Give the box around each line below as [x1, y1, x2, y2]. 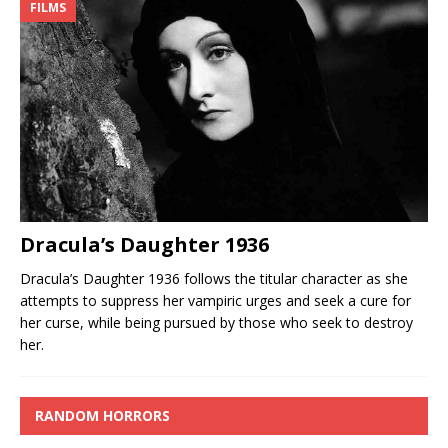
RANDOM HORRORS [35, 406, 170, 426]
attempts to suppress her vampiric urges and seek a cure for [20, 291, 411, 311]
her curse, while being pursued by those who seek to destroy [20, 313, 413, 333]
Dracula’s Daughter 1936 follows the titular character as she [20, 269, 408, 289]
